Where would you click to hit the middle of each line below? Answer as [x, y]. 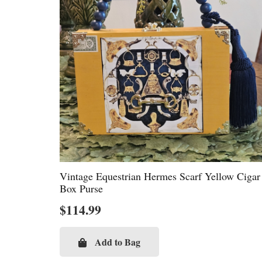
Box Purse [81, 189]
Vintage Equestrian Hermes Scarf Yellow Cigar [160, 176]
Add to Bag [117, 242]
